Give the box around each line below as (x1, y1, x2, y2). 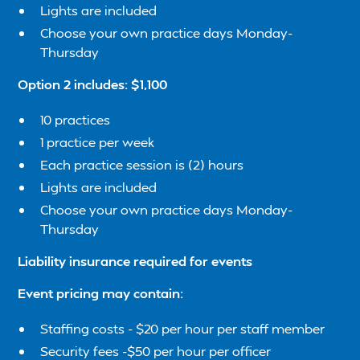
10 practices (40, 111, 111, 129)
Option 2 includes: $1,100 (18, 76, 168, 93)
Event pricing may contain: (18, 284, 184, 302)
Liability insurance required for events (18, 252, 253, 270)
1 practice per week (40, 133, 155, 151)
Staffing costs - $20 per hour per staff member (40, 320, 325, 337)
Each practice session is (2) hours (40, 156, 244, 174)
